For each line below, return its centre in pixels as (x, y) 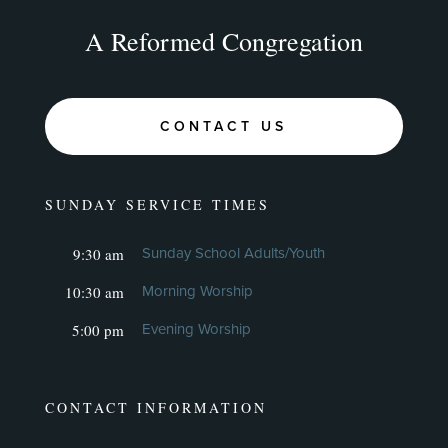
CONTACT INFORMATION (155, 408)
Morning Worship (197, 291)
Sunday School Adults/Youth (233, 253)
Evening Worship (196, 329)
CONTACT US (224, 127)
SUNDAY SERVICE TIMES (157, 205)
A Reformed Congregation (223, 41)
